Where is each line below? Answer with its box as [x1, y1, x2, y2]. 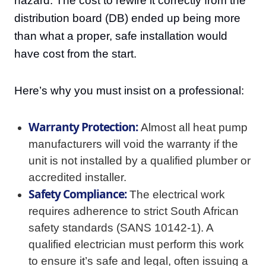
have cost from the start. [14, 47, 137, 60]
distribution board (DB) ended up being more [14, 12, 240, 24]
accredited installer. [28, 171, 126, 183]
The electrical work [126, 188, 225, 201]
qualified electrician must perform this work [28, 238, 244, 251]
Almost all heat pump [138, 121, 248, 134]
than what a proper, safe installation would [14, 30, 227, 42]
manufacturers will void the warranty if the [28, 138, 238, 150]
